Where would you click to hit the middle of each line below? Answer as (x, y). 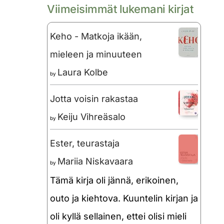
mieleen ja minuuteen (96, 54)
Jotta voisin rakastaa (94, 99)
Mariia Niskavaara (95, 161)
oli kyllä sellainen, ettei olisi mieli (118, 216)
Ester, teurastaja (85, 143)
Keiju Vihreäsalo (91, 117)
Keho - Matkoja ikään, (96, 36)
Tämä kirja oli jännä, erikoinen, (114, 180)
